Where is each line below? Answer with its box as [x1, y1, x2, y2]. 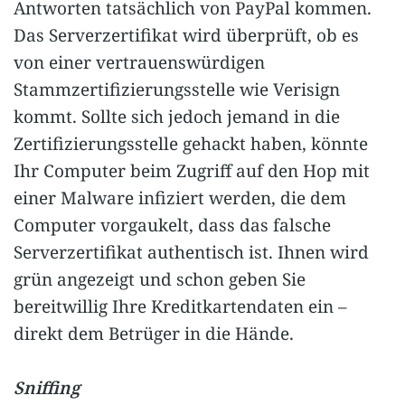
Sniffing [14, 376, 80, 400]
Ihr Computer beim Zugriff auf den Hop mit [14, 158, 370, 183]
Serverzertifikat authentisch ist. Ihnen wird [14, 240, 369, 264]
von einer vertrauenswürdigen [14, 50, 265, 74]
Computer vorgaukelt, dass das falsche [14, 212, 331, 237]
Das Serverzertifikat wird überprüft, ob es [14, 23, 359, 47]
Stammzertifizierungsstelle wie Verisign [14, 77, 340, 101]
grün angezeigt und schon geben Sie [14, 267, 306, 291]
